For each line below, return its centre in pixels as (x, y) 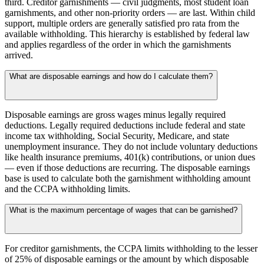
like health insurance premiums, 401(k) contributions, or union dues (130, 157)
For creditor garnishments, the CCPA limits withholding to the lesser (131, 248)
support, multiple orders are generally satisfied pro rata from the (122, 23)
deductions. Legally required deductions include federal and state (125, 125)
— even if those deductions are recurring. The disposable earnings (127, 167)
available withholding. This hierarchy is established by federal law (127, 34)
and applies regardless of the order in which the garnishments (118, 44)
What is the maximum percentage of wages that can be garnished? (123, 210)
